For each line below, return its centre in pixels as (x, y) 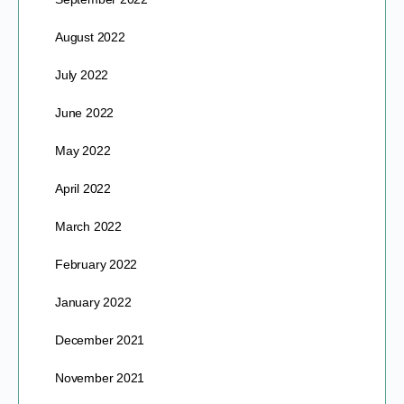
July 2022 (82, 74)
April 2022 (83, 188)
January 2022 (93, 302)
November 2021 (100, 377)
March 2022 (88, 226)
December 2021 (100, 340)
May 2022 (83, 150)
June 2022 (85, 112)
